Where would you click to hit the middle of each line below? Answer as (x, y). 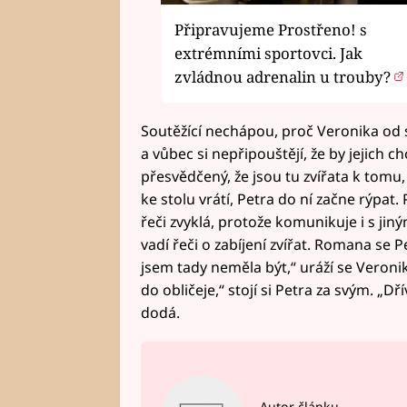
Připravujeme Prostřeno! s (271, 30)
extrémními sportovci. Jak (268, 54)
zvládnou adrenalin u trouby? (284, 77)
